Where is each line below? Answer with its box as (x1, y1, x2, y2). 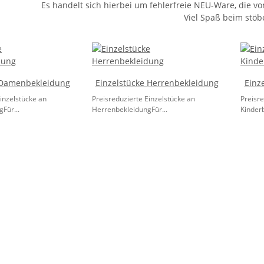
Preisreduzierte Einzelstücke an (92, 94, 195, 104)
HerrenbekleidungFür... (92, 104, 167, 114)
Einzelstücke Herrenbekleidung (95, 77, 219, 88)
